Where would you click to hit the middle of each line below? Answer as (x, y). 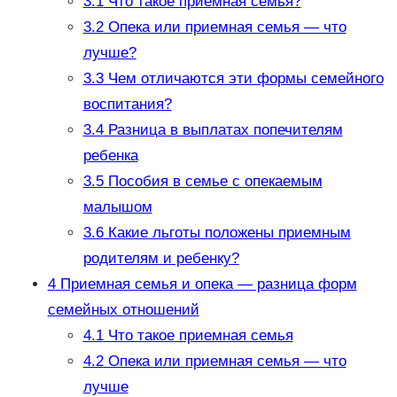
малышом (117, 207)
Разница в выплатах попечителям (223, 130)
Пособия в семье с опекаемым (213, 182)
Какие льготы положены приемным (227, 233)
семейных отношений (123, 310)
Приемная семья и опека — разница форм (206, 284)
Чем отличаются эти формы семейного (243, 79)
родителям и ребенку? (161, 259)
